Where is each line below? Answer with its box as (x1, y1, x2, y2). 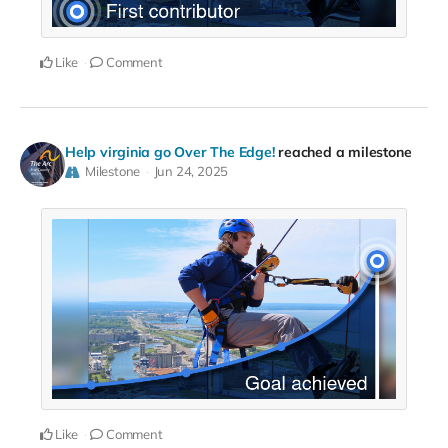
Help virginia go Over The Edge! (65, 142, 275, 161)
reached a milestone (278, 142, 412, 161)
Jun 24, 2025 (153, 162, 229, 179)
